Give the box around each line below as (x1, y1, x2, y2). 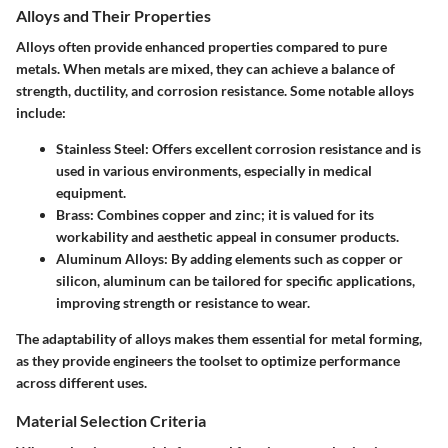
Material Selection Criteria (16, 410, 206, 430)
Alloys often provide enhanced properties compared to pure (16, 37, 387, 55)
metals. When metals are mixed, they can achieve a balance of (16, 59, 395, 77)
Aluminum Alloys (56, 249, 164, 267)
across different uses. (16, 373, 147, 391)
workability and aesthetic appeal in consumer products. (56, 227, 399, 245)
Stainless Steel (56, 139, 145, 157)
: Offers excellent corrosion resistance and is (145, 139, 421, 157)
